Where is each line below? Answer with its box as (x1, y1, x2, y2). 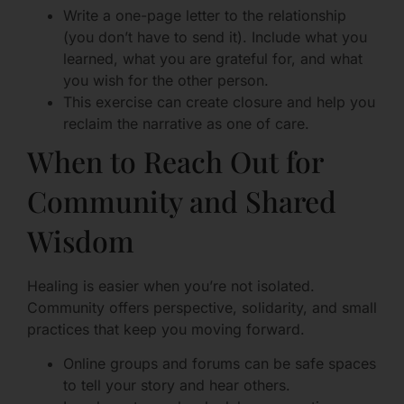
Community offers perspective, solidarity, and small (27, 298, 377, 317)
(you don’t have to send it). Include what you (63, 27, 367, 46)
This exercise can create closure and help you (63, 92, 375, 111)
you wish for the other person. (63, 70, 269, 89)
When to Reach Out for (27, 141, 323, 180)
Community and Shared (27, 180, 336, 220)
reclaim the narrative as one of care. (63, 114, 309, 133)
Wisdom (27, 220, 134, 260)
